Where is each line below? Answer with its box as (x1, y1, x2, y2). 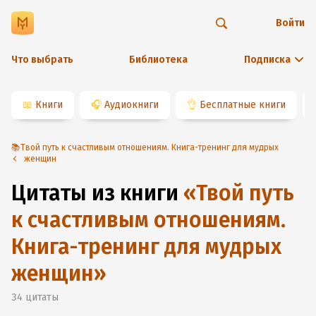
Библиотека (128, 54, 188, 66)
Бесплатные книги (200, 99, 286, 111)
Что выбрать (11, 54, 73, 66)
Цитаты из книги (11, 181, 178, 206)
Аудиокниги (104, 99, 159, 111)
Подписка (244, 54, 291, 66)
